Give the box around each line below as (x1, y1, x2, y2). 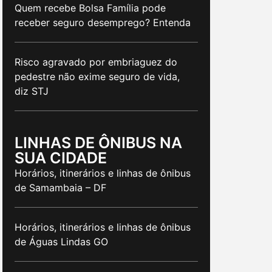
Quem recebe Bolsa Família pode (15, 1, 166, 14)
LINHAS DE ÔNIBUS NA (15, 133, 182, 152)
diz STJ (15, 84, 49, 97)
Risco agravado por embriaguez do (15, 55, 177, 68)
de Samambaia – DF (15, 181, 106, 194)
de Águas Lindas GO (15, 235, 108, 248)
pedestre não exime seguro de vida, (15, 70, 180, 83)
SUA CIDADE (15, 148, 107, 167)
